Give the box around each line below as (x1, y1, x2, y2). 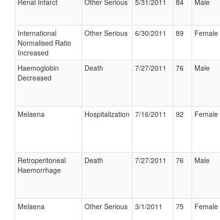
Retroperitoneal (18, 155, 66, 165)
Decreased (18, 73, 52, 82)
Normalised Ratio (18, 38, 71, 48)
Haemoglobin (18, 63, 59, 73)
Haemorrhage (18, 165, 61, 175)
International (18, 28, 56, 38)
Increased (18, 48, 49, 57)
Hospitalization (84, 109, 130, 119)
